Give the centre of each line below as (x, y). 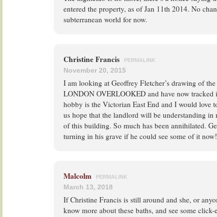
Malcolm (77, 176)
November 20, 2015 (95, 70)
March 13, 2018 (88, 187)
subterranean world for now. (105, 19)
